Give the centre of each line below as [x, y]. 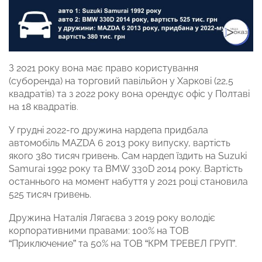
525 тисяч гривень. [50, 195]
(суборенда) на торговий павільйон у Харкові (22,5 [121, 81]
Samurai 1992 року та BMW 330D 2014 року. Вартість [126, 169]
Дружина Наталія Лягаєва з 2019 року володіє [112, 218]
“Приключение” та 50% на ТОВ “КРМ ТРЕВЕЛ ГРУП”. [123, 244]
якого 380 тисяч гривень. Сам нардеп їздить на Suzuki [128, 156]
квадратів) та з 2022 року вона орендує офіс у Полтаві [129, 94]
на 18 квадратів [43, 107]
